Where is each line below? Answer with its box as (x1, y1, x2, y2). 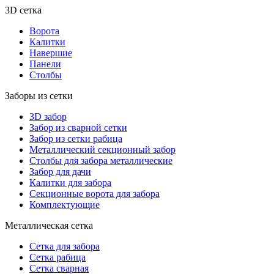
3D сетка (5, 5, 42, 15)
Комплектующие (29, 199, 100, 210)
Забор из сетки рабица (29, 133, 122, 144)
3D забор (29, 111, 67, 122)
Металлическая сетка (5, 220, 93, 231)
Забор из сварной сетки (29, 122, 127, 133)
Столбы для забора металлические (29, 155, 172, 166)
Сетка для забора (29, 241, 100, 251)
